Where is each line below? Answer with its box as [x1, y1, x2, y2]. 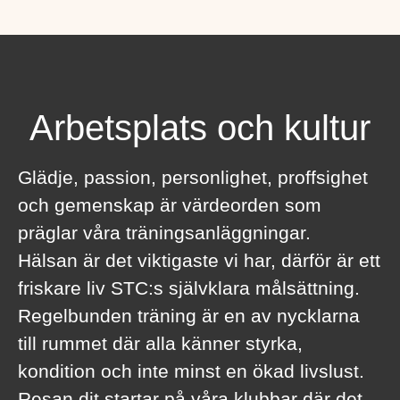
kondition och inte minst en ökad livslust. [18, 360, 364, 381]
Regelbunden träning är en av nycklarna [18, 304, 360, 326]
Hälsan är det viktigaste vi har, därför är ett [18, 249, 380, 271]
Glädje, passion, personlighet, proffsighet [18, 166, 368, 187]
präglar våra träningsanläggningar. [18, 221, 311, 243]
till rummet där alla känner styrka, [18, 332, 303, 354]
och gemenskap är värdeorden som [18, 194, 321, 215]
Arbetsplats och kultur [29, 107, 371, 147]
